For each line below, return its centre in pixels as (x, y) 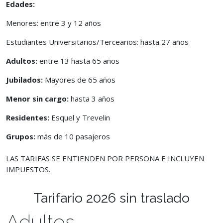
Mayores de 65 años (79, 80)
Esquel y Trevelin (81, 117)
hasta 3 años (92, 99)
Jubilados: (24, 80)
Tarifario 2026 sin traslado (111, 198)
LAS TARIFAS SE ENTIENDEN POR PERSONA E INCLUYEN (105, 158)
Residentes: (29, 117)
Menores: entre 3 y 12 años (54, 23)
